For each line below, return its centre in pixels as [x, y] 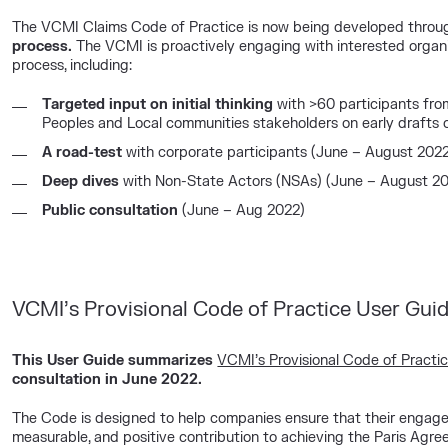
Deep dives [83, 181]
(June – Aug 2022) [242, 210]
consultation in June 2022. [107, 379]
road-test [89, 152]
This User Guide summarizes [115, 360]
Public [64, 210]
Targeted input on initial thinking [160, 104]
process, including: [72, 65]
